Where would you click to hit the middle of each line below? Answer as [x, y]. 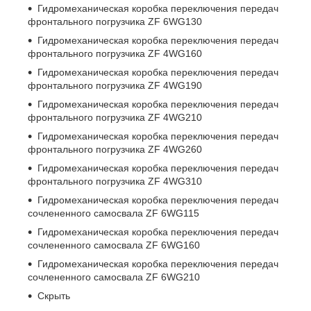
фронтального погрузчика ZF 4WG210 [115, 117]
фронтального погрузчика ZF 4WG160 [115, 53]
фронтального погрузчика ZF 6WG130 [115, 22]
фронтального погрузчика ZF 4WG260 [115, 149]
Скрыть [54, 296]
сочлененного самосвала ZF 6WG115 [114, 213]
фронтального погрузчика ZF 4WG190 [115, 85]
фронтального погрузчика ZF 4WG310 [115, 181]
